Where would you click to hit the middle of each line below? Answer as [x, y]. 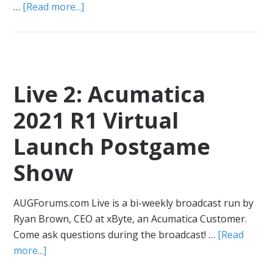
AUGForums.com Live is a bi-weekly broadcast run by [134, 203]
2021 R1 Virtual [96, 120]
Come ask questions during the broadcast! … [116, 235]
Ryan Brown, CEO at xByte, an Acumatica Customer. [130, 219]
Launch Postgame [112, 147]
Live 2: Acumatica [110, 94]
